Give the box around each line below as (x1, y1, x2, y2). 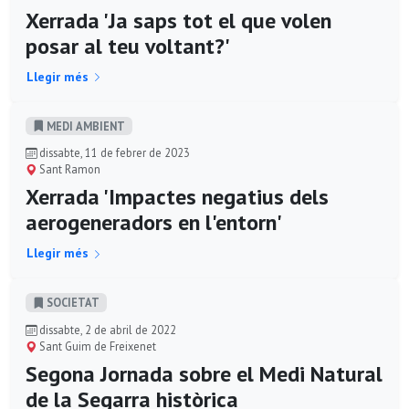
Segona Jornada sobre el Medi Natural (26, 360, 383, 389)
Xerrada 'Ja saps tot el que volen (26, 5, 331, 35)
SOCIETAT (44, 295, 100, 310)
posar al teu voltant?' (26, 31, 230, 60)
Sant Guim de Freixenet (37, 339, 156, 354)
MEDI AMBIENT (44, 118, 125, 133)
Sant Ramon (37, 162, 100, 177)
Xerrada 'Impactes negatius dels (26, 183, 329, 212)
